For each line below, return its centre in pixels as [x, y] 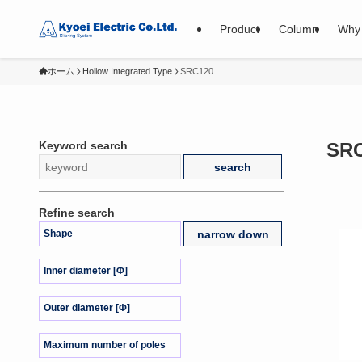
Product [240, 29]
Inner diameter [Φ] [86, 271]
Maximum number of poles [105, 345]
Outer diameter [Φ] [87, 308]
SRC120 [197, 71]
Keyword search [83, 145]
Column [299, 29]
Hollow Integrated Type [127, 71]
